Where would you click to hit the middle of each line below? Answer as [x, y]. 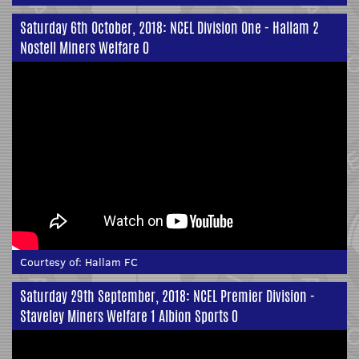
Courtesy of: [52, 262]
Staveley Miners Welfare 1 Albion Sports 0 [129, 315]
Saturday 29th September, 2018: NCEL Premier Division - [167, 295]
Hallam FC [111, 262]
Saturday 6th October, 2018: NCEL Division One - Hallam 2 [169, 27]
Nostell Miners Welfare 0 [85, 47]
